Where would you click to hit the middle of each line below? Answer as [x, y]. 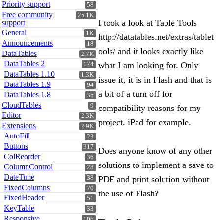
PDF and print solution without [154, 179]
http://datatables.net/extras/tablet [156, 37]
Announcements [27, 43]
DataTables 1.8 [27, 95]
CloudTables [22, 105]
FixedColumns [27, 187]
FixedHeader [24, 198]
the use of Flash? [128, 193]
